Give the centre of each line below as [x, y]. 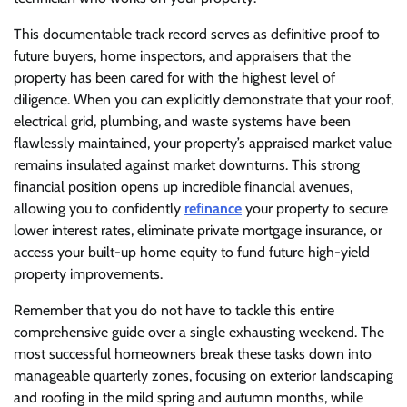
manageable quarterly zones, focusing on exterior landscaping [203, 376]
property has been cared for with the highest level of [174, 78]
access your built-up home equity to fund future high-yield [192, 253]
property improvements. [88, 274]
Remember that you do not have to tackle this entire [174, 311]
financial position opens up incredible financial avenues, [183, 187]
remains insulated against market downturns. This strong [187, 165]
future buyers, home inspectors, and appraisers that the [182, 56]
